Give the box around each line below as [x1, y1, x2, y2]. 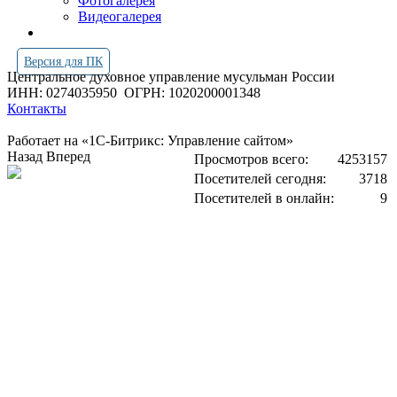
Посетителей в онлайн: [194, 191, 334, 206]
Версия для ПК [24, 55, 103, 68]
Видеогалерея [78, 9, 161, 24]
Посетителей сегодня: [194, 171, 326, 186]
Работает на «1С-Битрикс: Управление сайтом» [7, 133, 293, 148]
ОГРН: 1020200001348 [124, 85, 261, 100]
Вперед [46, 149, 90, 164]
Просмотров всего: [194, 152, 308, 167]
